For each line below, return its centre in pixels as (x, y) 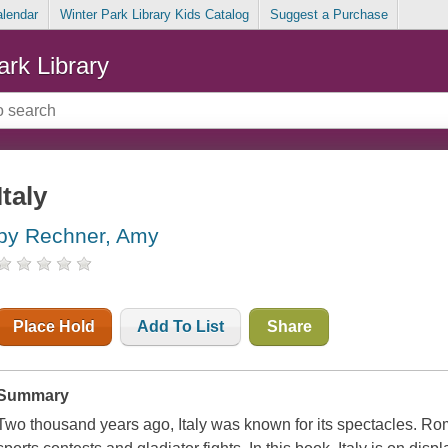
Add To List (181, 327)
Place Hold (54, 327)
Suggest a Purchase (328, 15)
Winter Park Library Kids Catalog (154, 15)
